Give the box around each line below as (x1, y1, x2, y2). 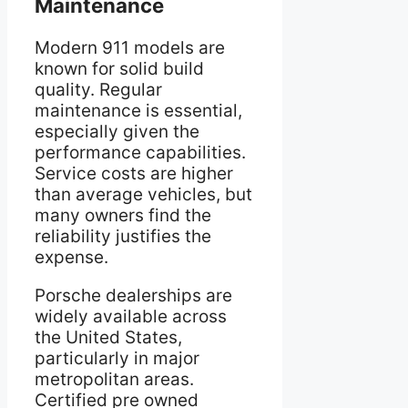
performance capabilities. (35, 141, 246, 163)
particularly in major (35, 347, 199, 369)
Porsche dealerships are (35, 284, 232, 306)
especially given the (35, 120, 199, 142)
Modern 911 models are (35, 36, 225, 58)
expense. (35, 246, 108, 268)
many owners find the (35, 204, 211, 226)
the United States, (35, 326, 182, 348)
